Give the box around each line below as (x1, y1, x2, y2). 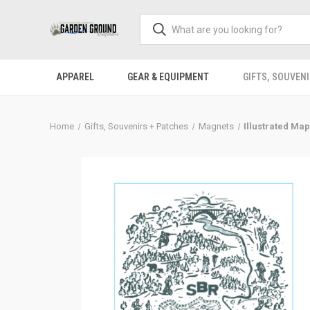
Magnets (198, 121, 234, 131)
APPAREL (56, 71, 95, 82)
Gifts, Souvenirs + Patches (84, 121, 188, 131)
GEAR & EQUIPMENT (127, 71, 210, 82)
